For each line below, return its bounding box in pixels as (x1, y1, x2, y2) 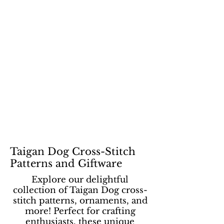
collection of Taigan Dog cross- (12, 185, 147, 195)
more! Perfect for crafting (24, 206, 135, 216)
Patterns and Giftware (10, 157, 122, 169)
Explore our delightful (31, 174, 128, 185)
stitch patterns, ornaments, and (12, 195, 147, 206)
